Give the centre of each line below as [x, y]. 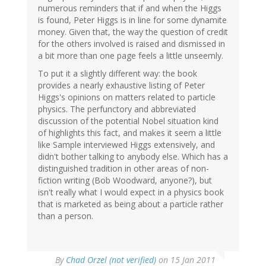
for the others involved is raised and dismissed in [132, 44]
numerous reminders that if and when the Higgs [130, 8]
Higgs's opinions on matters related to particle [127, 97]
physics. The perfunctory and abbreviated [117, 109]
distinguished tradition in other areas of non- [123, 169]
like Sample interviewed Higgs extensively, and [126, 145]
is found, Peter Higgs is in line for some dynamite [132, 20]
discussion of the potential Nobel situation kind [128, 121]
